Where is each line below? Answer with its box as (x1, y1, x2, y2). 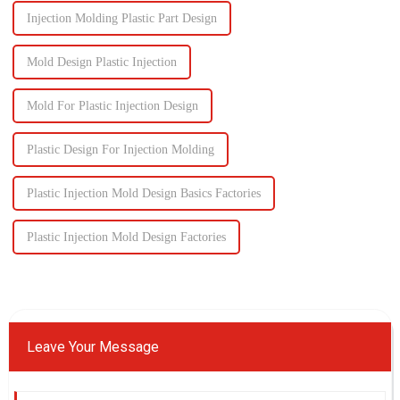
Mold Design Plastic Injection (26, 54, 177, 69)
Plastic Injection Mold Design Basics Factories (26, 186, 261, 200)
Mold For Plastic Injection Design (26, 98, 198, 112)
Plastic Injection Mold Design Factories (26, 229, 226, 244)
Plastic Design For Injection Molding (26, 142, 214, 156)
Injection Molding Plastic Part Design (26, 11, 217, 25)
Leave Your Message (26, 337, 159, 355)
